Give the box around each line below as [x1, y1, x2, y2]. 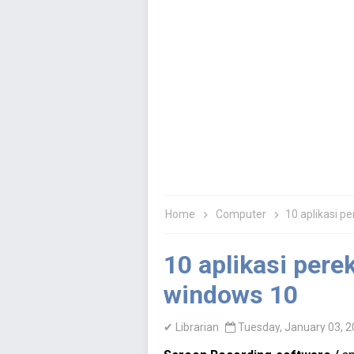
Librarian [175, 321, 219, 333]
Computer [216, 208, 269, 220]
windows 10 [164, 280, 298, 310]
